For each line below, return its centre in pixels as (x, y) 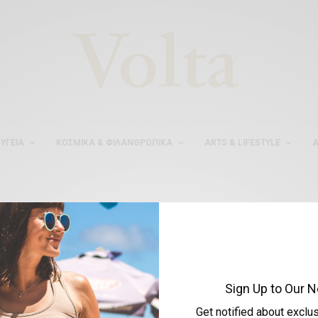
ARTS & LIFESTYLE (243, 142)
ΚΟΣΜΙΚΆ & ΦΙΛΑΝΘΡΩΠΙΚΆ (115, 142)
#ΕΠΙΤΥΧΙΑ (159, 234)
